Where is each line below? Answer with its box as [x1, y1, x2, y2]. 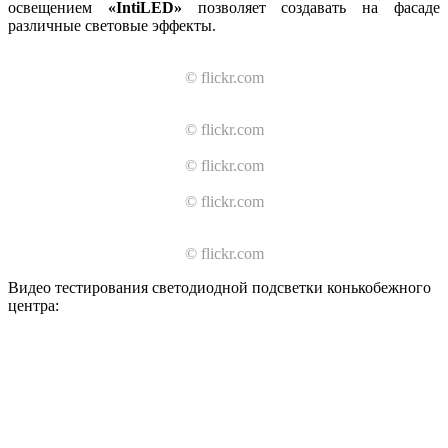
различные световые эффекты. [8, 16, 216, 34]
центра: [8, 296, 59, 314]
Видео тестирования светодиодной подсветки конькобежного [8, 278, 431, 296]
